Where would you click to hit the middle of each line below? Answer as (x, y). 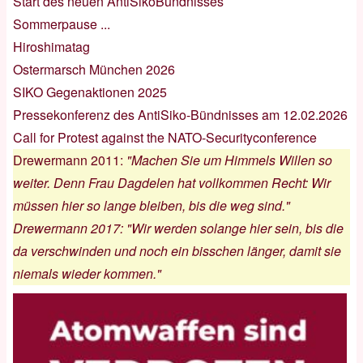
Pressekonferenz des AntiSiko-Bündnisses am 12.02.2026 (180, 114)
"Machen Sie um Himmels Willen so (229, 160)
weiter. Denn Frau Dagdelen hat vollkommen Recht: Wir (172, 182)
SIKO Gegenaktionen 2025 (90, 92)
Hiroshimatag (51, 46)
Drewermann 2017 (66, 228)
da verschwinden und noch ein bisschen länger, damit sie (177, 250)
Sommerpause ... (62, 23)
